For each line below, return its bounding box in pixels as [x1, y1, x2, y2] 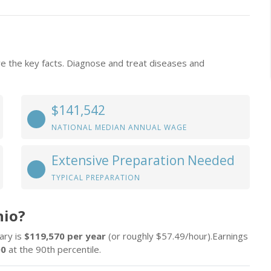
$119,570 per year [24, 230, 106, 242]
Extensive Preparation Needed [51, 152, 235, 169]
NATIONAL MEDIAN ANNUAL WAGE [51, 122, 187, 132]
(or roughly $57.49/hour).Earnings [106, 230, 248, 242]
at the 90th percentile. [6, 243, 101, 255]
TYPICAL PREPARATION [51, 172, 140, 183]
